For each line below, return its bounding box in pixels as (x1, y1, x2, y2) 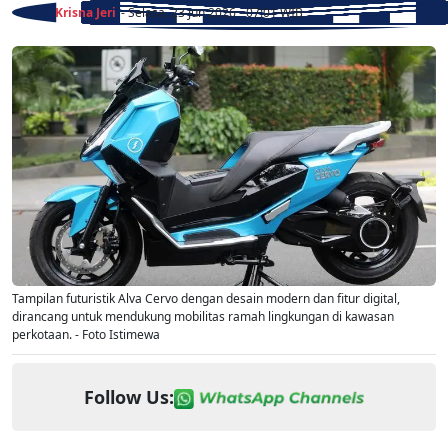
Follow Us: (83, 385, 174, 410)
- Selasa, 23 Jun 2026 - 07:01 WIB (121, 3, 303, 21)
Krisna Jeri (55, 3, 116, 21)
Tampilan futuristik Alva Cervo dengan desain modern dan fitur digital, (12, 290, 400, 308)
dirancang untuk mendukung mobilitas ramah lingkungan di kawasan (12, 308, 394, 326)
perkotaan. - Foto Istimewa (12, 326, 160, 344)
